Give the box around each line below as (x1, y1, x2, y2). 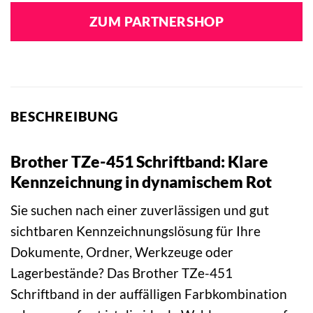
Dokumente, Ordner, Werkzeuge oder (10, 244, 233, 261)
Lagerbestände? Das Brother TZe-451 (10, 265, 233, 282)
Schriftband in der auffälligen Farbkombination (10, 286, 287, 303)
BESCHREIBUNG (10, 108, 119, 125)
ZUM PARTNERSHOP (89, 14, 224, 30)
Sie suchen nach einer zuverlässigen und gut (10, 202, 269, 219)
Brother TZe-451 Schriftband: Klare (10, 151, 268, 171)
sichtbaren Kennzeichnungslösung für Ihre (10, 223, 261, 240)
